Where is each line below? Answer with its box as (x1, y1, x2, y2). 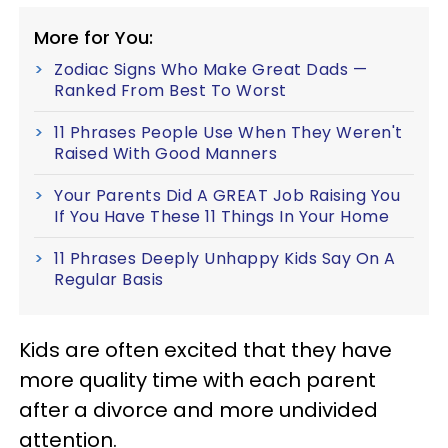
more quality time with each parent (19, 365, 376, 394)
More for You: (34, 24, 153, 50)
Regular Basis (54, 267, 164, 291)
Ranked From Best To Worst (54, 78, 287, 102)
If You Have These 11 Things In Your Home (54, 204, 389, 228)
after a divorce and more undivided (19, 395, 378, 424)
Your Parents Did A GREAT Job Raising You (54, 183, 400, 207)
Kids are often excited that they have (19, 335, 392, 364)
